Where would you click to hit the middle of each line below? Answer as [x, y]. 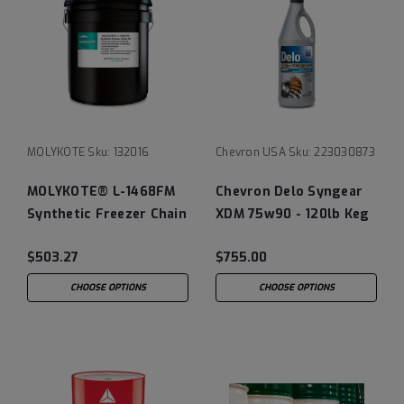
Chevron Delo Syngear [289, 191]
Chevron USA [251, 152]
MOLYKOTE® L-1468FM [101, 191]
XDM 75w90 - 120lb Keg [293, 214]
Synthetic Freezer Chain [107, 214]
